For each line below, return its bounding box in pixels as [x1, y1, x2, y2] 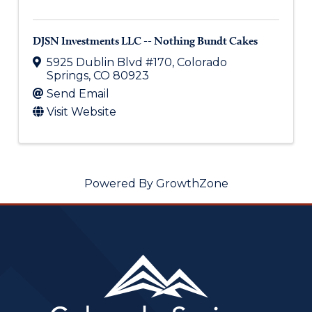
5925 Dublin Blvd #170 [46, 56, 172, 70]
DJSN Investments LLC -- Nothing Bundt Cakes [32, 33, 258, 47]
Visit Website [46, 105, 116, 119]
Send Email [46, 87, 109, 101]
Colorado [176, 56, 227, 70]
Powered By [84, 177, 156, 191]
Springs [46, 69, 88, 83]
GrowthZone [155, 177, 228, 191]
